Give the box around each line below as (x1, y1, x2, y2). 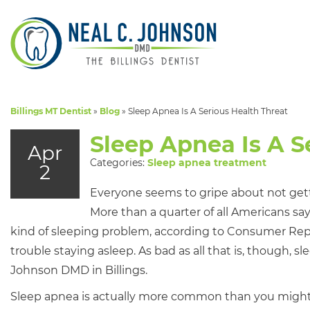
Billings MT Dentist (10, 106, 91, 116)
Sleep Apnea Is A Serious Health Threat (128, 106, 288, 116)
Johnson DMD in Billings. (10, 264, 147, 277)
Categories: (90, 156, 147, 169)
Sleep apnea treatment (147, 156, 266, 169)
